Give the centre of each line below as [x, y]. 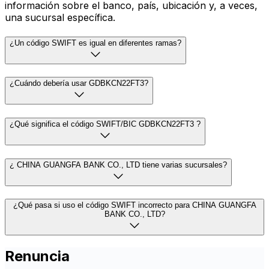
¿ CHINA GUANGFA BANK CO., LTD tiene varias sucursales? [118, 165]
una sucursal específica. [60, 17]
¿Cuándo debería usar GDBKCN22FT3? [79, 83]
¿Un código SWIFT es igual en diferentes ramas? [95, 43]
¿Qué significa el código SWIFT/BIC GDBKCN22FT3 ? [105, 124]
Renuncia [37, 256]
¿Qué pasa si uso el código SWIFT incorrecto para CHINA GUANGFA [134, 205]
